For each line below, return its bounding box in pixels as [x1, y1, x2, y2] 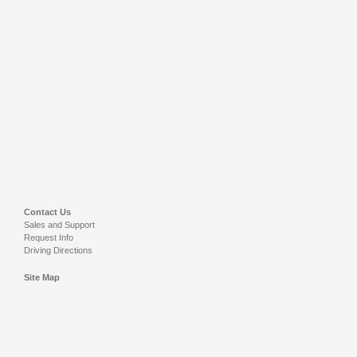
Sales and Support [24, 220, 95, 229]
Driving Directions [24, 245, 92, 255]
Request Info [24, 233, 73, 242]
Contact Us [24, 207, 71, 217]
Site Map [24, 273, 60, 282]
